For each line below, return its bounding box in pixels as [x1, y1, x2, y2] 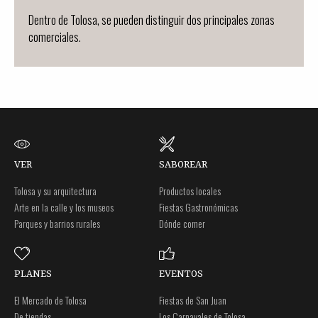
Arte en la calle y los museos [14, 199, 114, 215]
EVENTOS [159, 268, 203, 280]
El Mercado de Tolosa [14, 292, 87, 308]
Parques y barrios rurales [14, 216, 100, 231]
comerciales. [28, 28, 81, 46]
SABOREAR [159, 159, 207, 171]
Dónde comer [159, 216, 205, 231]
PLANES [14, 268, 52, 280]
